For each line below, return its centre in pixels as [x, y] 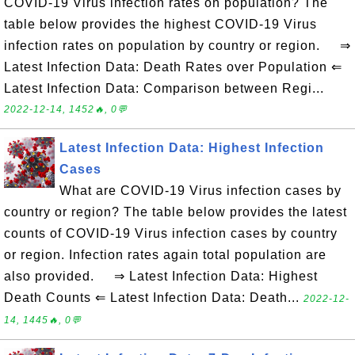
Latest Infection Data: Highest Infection [192, 148]
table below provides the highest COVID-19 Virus [160, 24]
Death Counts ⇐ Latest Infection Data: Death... [154, 298]
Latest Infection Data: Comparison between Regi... [164, 88]
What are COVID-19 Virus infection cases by [200, 191]
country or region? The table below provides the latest [176, 212]
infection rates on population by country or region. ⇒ [177, 46]
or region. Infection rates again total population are [165, 255]
